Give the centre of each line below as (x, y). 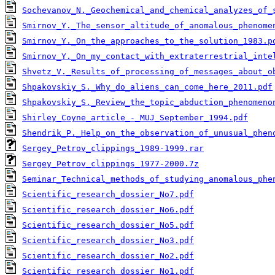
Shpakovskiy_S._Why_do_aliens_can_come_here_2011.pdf (147, 87)
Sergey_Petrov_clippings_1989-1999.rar (113, 149)
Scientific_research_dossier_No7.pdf (108, 195)
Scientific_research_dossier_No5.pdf (108, 225)
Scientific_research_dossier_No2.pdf (108, 256)
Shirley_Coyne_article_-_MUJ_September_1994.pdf (135, 118)
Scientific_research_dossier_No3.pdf (108, 241)
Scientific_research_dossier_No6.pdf (108, 210)
